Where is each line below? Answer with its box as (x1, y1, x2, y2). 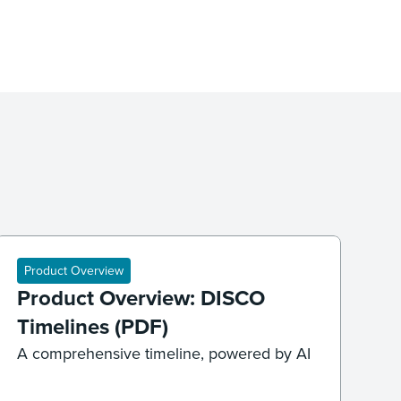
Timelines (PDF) (16, 311, 168, 343)
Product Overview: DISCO (16, 282, 265, 314)
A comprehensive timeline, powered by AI (16, 342, 311, 365)
